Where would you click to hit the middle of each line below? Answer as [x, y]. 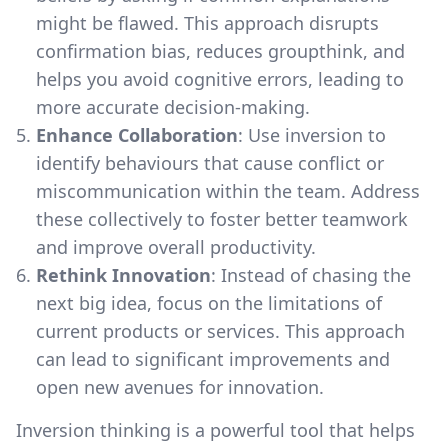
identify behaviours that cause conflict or [210, 162]
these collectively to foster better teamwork [222, 218]
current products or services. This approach [220, 330]
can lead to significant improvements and [213, 358]
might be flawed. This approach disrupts [207, 22]
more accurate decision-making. [173, 106]
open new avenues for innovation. [180, 386]
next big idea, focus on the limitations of [209, 302]
